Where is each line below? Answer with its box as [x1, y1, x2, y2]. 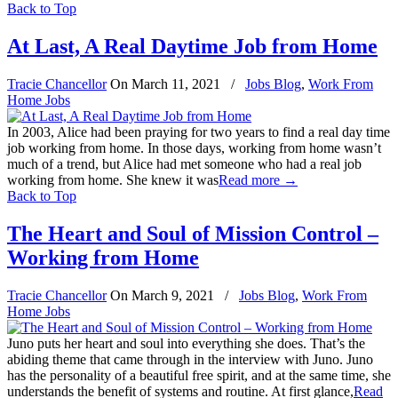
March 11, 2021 [131, 76, 220, 92]
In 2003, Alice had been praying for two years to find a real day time [7, 123, 390, 139]
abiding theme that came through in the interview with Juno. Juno [7, 351, 373, 367]
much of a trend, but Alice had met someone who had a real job [7, 155, 362, 171]
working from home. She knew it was [7, 171, 219, 187]
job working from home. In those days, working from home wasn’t [7, 139, 381, 155]
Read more [219, 171, 280, 187]
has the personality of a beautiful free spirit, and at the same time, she [7, 367, 391, 383]
